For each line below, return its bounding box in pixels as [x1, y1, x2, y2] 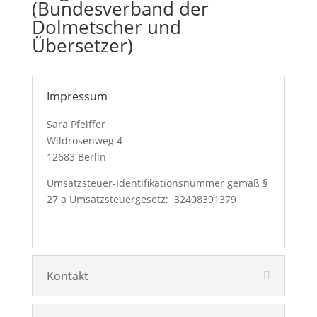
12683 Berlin [46, 150, 106, 163]
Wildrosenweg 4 [46, 134, 122, 147]
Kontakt [46, 268, 88, 284]
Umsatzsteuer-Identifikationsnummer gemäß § [46, 176, 267, 190]
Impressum [46, 88, 108, 104]
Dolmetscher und [31, 14, 181, 40]
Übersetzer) [31, 33, 133, 58]
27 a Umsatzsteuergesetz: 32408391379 [46, 192, 236, 206]
